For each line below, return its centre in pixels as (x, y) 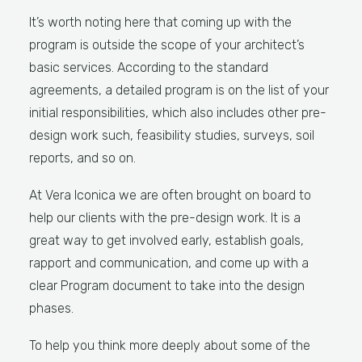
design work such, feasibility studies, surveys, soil (172, 135)
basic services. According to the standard (149, 67)
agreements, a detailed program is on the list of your (179, 90)
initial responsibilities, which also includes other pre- (178, 113)
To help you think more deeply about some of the (170, 345)
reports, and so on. (82, 158)
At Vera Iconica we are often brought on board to (170, 195)
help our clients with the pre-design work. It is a (165, 218)
